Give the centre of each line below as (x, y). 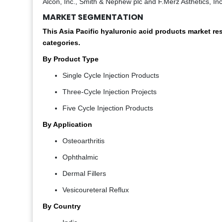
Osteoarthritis (83, 141)
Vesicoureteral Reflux (96, 190)
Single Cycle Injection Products (111, 76)
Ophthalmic (80, 157)
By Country (62, 206)
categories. (61, 43)
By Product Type (71, 59)
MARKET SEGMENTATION (93, 17)
